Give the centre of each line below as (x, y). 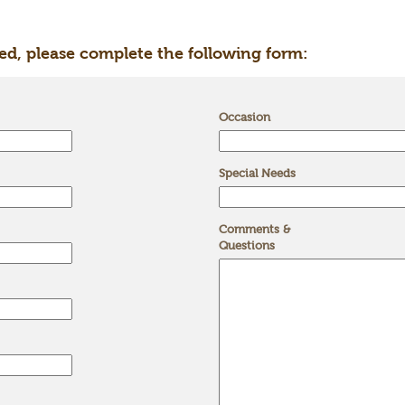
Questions (246, 245)
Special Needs (257, 173)
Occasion (244, 117)
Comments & (254, 229)
